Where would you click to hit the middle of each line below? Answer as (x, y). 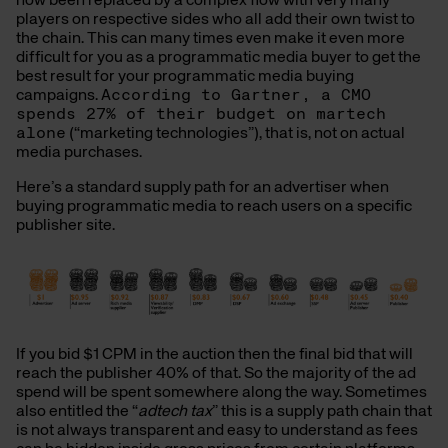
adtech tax (175, 412)
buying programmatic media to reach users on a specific (214, 207)
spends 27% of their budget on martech (201, 115)
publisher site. (65, 226)
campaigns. (58, 96)
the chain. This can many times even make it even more (210, 39)
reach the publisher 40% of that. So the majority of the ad (216, 374)
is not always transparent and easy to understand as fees (217, 431)
